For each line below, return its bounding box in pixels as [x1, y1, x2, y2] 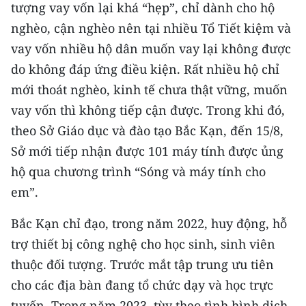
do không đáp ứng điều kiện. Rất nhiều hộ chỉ [11, 60, 279, 77]
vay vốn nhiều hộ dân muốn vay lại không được [11, 40, 291, 57]
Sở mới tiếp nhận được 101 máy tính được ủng [11, 142, 283, 159]
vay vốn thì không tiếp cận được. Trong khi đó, [11, 101, 285, 118]
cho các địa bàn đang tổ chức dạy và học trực [11, 276, 273, 293]
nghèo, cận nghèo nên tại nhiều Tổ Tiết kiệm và [11, 19, 291, 36]
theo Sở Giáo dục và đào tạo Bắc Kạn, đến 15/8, [11, 122, 283, 139]
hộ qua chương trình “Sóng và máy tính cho [11, 163, 266, 180]
